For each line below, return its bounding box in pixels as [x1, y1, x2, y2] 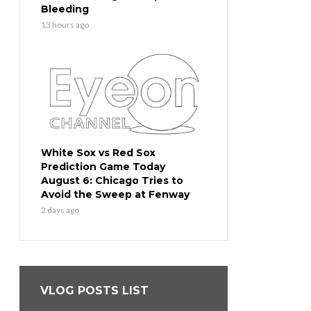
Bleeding [41, 3, 89, 16]
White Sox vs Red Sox [41, 146, 155, 160]
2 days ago [41, 205, 79, 216]
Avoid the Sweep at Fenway [41, 188, 190, 201]
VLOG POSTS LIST [40, 284, 149, 298]
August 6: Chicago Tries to [41, 174, 183, 187]
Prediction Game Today [41, 160, 165, 174]
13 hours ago [41, 19, 89, 31]
